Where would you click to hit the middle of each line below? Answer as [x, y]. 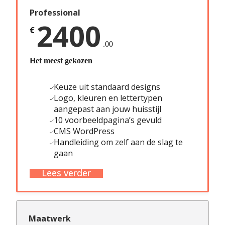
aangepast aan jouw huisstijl [107, 109]
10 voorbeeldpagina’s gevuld [107, 120]
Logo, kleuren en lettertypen [108, 98]
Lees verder [66, 173]
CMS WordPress [84, 131]
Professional [55, 12]
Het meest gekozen [61, 60]
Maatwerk [50, 218]
